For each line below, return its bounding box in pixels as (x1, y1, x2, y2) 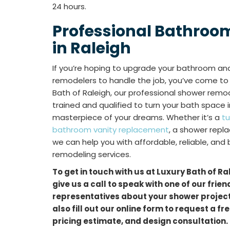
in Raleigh (52, 37, 131, 59)
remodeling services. (52, 149, 131, 160)
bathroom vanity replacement (52, 124, 169, 135)
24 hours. (52, 1, 86, 12)
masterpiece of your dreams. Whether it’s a (52, 112, 222, 123)
